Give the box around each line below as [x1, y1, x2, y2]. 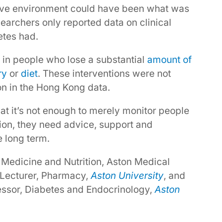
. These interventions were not [38, 68, 171, 80]
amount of [147, 54, 192, 66]
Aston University [91, 170, 164, 182]
